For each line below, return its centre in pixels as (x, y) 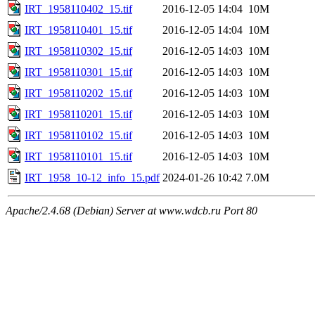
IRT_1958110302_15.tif (78, 51)
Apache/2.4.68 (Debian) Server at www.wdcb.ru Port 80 (131, 210)
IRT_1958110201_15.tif (78, 114)
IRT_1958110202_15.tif (78, 93)
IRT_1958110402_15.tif (78, 8)
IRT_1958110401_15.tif (78, 30)
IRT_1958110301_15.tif (78, 72)
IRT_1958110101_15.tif (78, 156)
